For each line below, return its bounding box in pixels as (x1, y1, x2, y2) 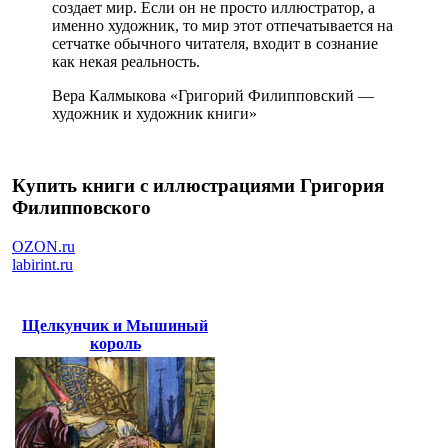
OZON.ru (12, 238, 75, 256)
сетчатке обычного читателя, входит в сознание (52, 34, 378, 52)
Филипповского (12, 197, 151, 219)
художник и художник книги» (52, 104, 257, 122)
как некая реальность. (52, 52, 200, 70)
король (89, 335, 141, 353)
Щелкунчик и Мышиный (22, 317, 208, 335)
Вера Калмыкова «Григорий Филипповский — (52, 86, 374, 104)
